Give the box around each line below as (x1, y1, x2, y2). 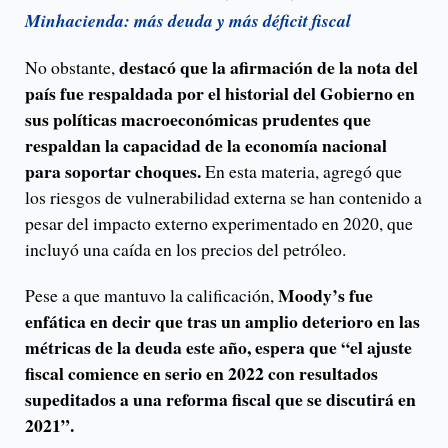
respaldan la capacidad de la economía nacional (25, 131, 387, 158)
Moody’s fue (278, 281, 373, 308)
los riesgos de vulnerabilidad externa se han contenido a (25, 184, 422, 209)
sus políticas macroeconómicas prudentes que (25, 105, 371, 132)
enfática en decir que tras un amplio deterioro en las (25, 307, 420, 334)
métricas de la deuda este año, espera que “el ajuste (25, 333, 412, 360)
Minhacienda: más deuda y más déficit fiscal (25, 7, 351, 33)
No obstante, (25, 54, 119, 79)
